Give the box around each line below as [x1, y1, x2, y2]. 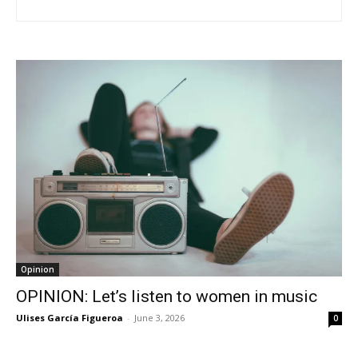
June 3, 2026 [134, 312, 185, 324]
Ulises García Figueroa [16, 312, 123, 324]
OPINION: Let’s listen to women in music [16, 287, 317, 307]
